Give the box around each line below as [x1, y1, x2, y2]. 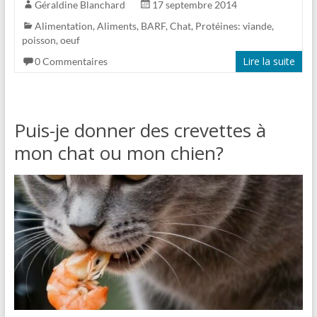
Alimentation [34, 19, 93, 32]
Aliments [96, 19, 137, 32]
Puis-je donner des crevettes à [13, 117, 266, 143]
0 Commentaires [34, 54, 108, 67]
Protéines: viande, [195, 19, 274, 32]
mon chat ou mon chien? [13, 139, 224, 166]
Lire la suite [243, 54, 296, 68]
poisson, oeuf [21, 33, 80, 46]
